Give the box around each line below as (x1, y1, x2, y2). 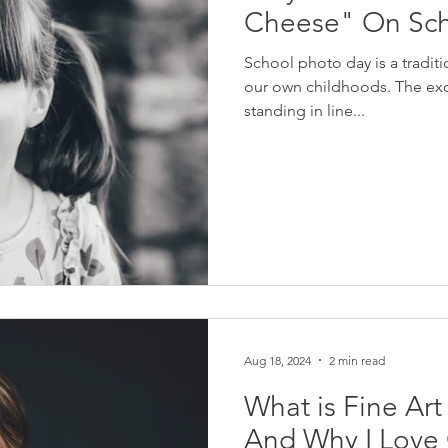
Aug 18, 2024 (244, 352, 311, 368)
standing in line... (244, 100, 365, 120)
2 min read (329, 352, 385, 368)
